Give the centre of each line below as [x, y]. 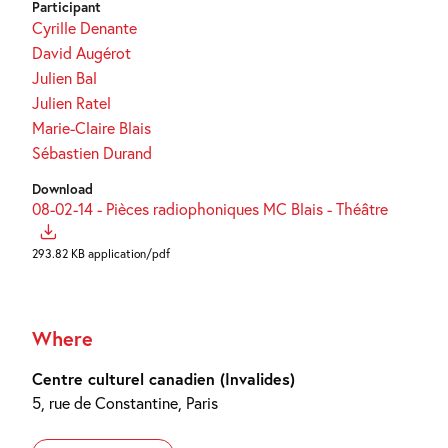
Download [62, 188]
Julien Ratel [71, 102]
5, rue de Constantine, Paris [125, 402]
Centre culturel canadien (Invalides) [163, 378]
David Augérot [81, 52]
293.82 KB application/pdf [101, 253]
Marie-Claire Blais [91, 127]
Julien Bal [64, 77]
